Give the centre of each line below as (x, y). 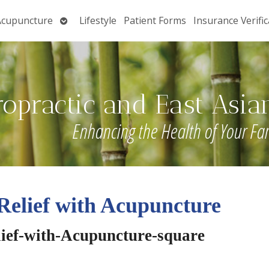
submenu (81, 33)
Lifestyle (98, 21)
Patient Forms (155, 21)
